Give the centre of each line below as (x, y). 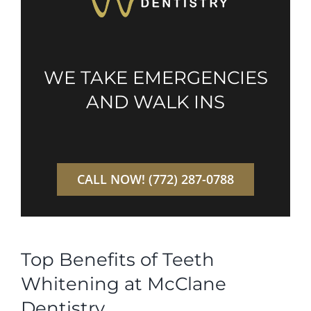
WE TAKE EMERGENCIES (155, 77)
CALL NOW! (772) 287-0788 (155, 179)
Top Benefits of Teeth (117, 259)
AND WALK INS (155, 102)
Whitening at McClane (123, 284)
